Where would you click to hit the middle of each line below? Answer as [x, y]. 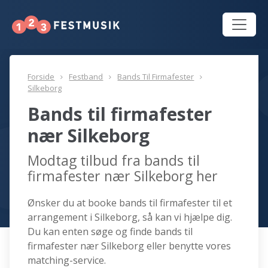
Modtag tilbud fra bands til [114, 161]
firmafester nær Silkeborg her [123, 176]
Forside [41, 77]
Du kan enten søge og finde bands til [110, 232]
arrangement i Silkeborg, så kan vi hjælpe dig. [130, 217]
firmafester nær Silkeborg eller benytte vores [130, 246]
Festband [86, 77]
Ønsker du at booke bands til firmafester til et [130, 203]
